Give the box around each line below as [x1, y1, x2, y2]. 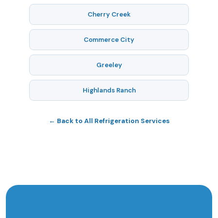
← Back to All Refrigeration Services [48, 117, 170, 125]
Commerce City [84, 36, 134, 44]
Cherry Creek [88, 10, 130, 18]
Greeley [96, 61, 122, 69]
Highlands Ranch [82, 86, 136, 94]
